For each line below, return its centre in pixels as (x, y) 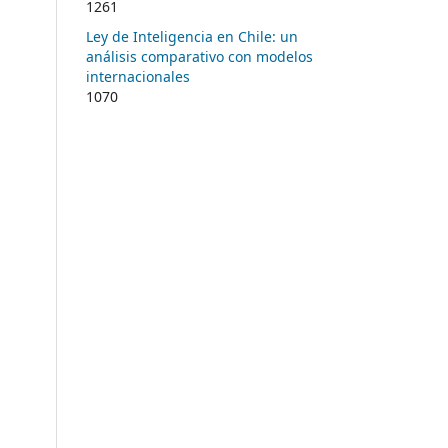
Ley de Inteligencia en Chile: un (192, 36)
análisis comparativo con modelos (199, 56)
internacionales (138, 76)
